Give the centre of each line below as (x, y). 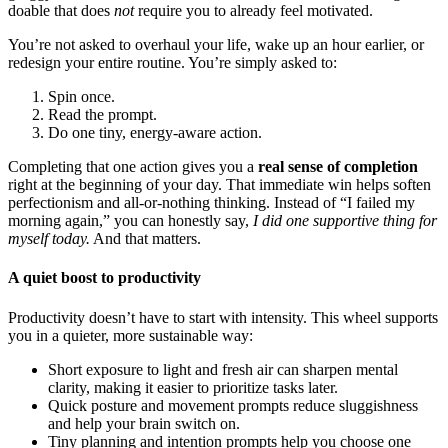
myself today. (49, 239)
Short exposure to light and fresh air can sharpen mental (223, 369)
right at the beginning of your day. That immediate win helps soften (219, 185)
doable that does (61, 11)
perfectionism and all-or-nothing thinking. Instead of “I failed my (211, 203)
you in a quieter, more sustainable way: (130, 335)
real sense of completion (338, 167)
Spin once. (81, 97)
